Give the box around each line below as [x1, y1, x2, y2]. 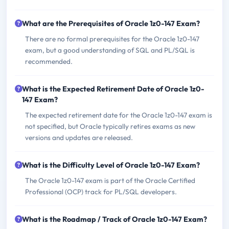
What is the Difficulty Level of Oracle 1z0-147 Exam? [22, 161, 200, 170]
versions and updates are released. [25, 133, 133, 143]
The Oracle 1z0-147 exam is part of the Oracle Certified [25, 176, 195, 186]
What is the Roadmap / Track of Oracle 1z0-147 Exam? [22, 215, 207, 224]
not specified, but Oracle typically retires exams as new [25, 122, 195, 131]
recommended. [25, 57, 73, 66]
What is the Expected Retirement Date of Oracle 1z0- [22, 84, 204, 94]
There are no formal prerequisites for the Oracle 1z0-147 [25, 34, 199, 44]
